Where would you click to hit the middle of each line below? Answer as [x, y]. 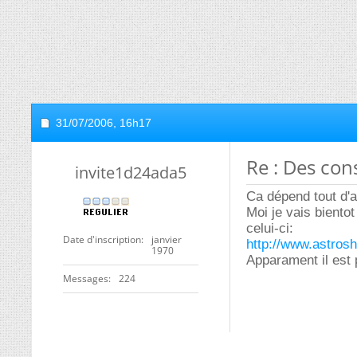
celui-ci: [270, 228]
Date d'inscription [102, 239]
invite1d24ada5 [131, 173]
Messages [86, 279]
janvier [167, 239]
